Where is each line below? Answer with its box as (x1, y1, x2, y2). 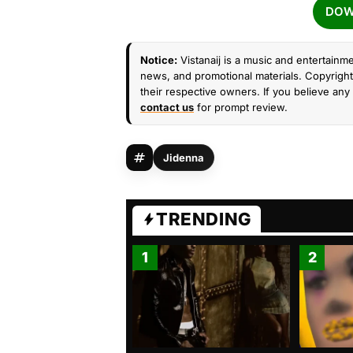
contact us (140, 101, 194, 113)
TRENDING (156, 209, 251, 229)
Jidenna (163, 151, 204, 164)
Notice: (140, 54, 177, 66)
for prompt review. (194, 101, 288, 113)
